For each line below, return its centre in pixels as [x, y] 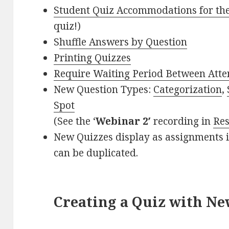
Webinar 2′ [123, 121]
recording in [182, 121]
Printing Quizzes [93, 58]
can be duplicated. [96, 153]
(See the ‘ [75, 121]
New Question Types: [104, 89]
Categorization [188, 89]
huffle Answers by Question [123, 42]
